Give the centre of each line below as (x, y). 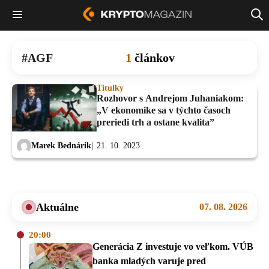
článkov (155, 57)
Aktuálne (57, 207)
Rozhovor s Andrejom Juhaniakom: (170, 98)
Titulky (110, 88)
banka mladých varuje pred (149, 261)
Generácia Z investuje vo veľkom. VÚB (173, 246)
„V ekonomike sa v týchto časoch (164, 110)
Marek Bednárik (61, 146)
